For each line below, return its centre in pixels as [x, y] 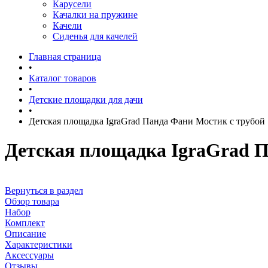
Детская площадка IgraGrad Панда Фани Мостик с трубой [147, 121]
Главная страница [65, 57]
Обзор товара [32, 201]
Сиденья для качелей [95, 36]
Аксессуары [29, 255]
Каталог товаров [63, 78]
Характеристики [39, 244]
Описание [25, 233]
